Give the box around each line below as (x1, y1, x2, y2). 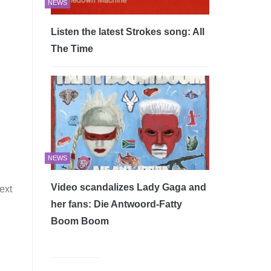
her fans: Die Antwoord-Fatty (50, 199, 182, 210)
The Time (50, 44, 93, 54)
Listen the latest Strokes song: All (50, 27, 204, 38)
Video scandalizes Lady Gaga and (50, 182, 206, 193)
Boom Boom (50, 216, 109, 227)
